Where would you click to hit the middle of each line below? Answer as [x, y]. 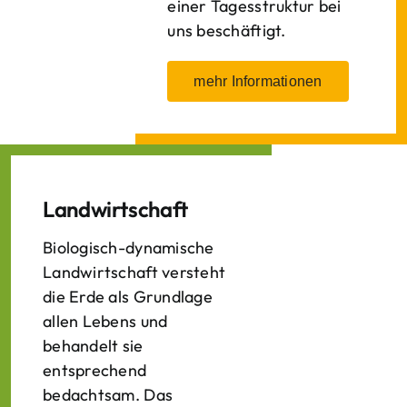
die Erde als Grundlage [128, 297]
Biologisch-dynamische [129, 248]
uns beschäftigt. [227, 30]
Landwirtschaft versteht [134, 272]
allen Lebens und [105, 321]
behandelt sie [93, 346]
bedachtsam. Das [108, 395]
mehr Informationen [258, 81]
